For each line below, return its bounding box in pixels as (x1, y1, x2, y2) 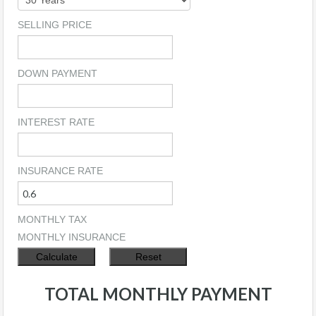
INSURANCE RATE (18, 165, 103, 177)
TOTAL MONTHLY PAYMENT (44, 284, 272, 305)
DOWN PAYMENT (18, 68, 97, 80)
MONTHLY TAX (18, 214, 87, 226)
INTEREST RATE (18, 116, 95, 128)
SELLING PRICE (18, 19, 92, 31)
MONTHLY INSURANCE (18, 231, 126, 243)
